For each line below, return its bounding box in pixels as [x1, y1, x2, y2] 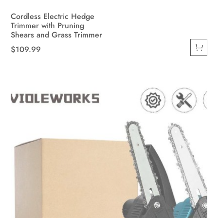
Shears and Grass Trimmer [11, 29, 103, 41]
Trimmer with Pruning [11, 20, 85, 32]
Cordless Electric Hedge [11, 11, 95, 22]
